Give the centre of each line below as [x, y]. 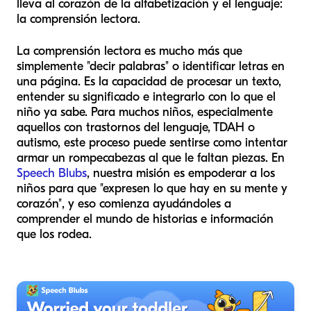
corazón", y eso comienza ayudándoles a [124, 203]
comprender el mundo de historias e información [145, 219]
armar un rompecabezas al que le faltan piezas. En [151, 158]
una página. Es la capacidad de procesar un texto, [149, 81]
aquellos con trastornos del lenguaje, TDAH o [136, 127]
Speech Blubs [52, 173]
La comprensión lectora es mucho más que [129, 51]
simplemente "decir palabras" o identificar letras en [151, 66]
